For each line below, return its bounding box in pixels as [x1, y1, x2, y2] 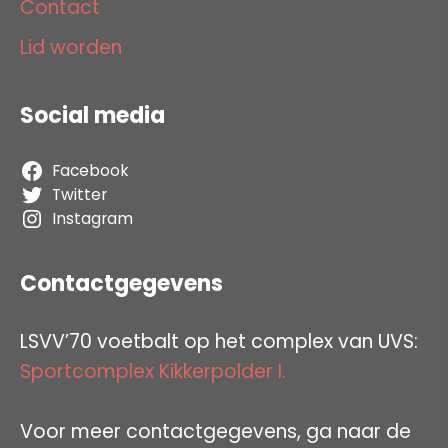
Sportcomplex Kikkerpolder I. [20, 357, 286, 385]
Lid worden [20, 33, 122, 61]
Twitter [51, 183, 107, 205]
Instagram [51, 207, 133, 229]
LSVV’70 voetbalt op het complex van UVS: [20, 327, 418, 355]
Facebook [51, 159, 129, 181]
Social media [20, 99, 165, 131]
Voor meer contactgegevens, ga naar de [20, 417, 411, 445]
